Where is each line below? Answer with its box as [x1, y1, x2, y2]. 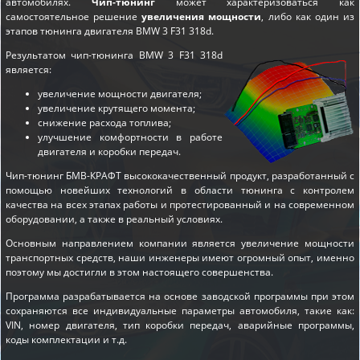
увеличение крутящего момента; [38, 100, 195, 115]
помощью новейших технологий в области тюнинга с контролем [6, 182, 354, 197]
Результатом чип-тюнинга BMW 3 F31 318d [6, 47, 223, 62]
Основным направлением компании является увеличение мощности [6, 235, 354, 250]
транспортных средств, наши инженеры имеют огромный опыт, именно [6, 250, 354, 264]
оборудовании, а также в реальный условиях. [6, 211, 223, 226]
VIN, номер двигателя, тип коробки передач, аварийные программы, [6, 317, 354, 332]
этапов [6, 23, 40, 38]
